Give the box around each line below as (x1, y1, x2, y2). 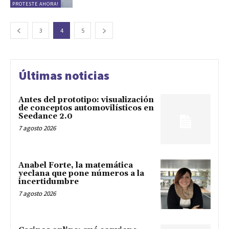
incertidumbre (18, 176, 79, 187)
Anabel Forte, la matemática (18, 160, 133, 170)
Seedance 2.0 (18, 111, 73, 121)
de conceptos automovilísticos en (18, 103, 154, 113)
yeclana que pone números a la (18, 168, 144, 178)
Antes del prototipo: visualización (18, 95, 154, 105)
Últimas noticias (18, 67, 109, 83)
